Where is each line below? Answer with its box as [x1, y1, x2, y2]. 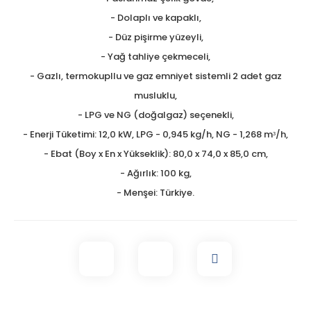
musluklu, [134, 88, 177, 102]
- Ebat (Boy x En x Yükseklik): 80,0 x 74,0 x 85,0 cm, [43, 146, 268, 160]
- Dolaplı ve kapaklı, [110, 10, 201, 24]
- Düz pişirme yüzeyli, [108, 30, 203, 44]
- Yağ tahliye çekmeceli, [101, 49, 210, 63]
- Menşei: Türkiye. [117, 185, 194, 199]
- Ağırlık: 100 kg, [119, 166, 192, 180]
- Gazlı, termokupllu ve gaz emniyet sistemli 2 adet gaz [29, 69, 282, 83]
